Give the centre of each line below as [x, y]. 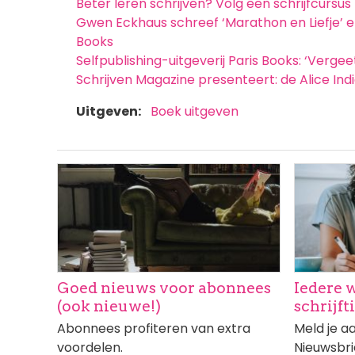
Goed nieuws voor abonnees [164, 288]
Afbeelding [95, 177]
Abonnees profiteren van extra [154, 328]
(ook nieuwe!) [109, 306]
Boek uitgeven [195, 112]
